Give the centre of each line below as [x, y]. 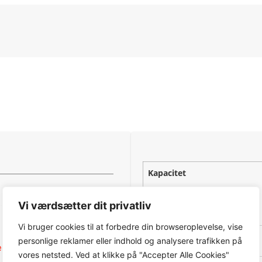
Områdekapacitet [183, 237]
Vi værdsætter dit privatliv [85, 206]
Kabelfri [70, 247]
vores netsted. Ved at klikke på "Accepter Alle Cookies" [124, 255]
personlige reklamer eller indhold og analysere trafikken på [130, 241]
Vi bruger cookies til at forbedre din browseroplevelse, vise [130, 227]
